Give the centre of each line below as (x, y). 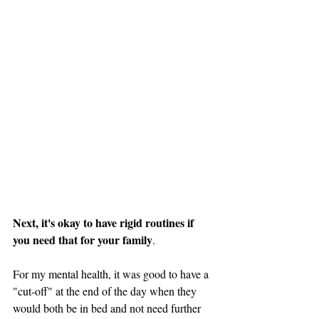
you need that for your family (83, 240)
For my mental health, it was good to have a (112, 274)
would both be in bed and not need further (108, 308)
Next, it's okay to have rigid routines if (105, 223)
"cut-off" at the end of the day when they (106, 291)
